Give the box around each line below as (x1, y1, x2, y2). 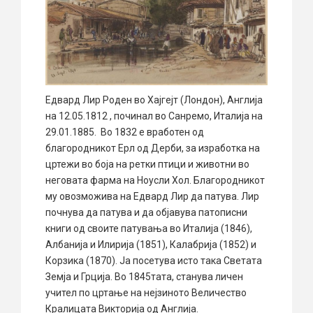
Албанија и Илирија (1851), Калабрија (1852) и (45, 238, 256, 250)
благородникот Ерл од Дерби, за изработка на (45, 142, 260, 154)
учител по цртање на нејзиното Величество (45, 286, 247, 298)
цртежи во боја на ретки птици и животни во (45, 158, 249, 170)
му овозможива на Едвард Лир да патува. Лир (45, 190, 259, 202)
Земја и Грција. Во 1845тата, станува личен (45, 270, 243, 282)
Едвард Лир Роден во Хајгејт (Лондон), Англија (45, 94, 263, 105)
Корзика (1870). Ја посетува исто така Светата (45, 254, 262, 266)
